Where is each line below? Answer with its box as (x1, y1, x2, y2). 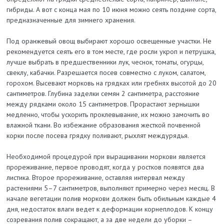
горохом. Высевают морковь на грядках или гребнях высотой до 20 (6, 78, 217, 88)
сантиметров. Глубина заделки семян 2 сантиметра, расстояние (6, 89, 200, 98)
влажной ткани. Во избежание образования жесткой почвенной (6, 120, 201, 130)
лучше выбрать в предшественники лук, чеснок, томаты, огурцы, (6, 57, 204, 67)
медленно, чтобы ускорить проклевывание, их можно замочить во (6, 110, 210, 119)
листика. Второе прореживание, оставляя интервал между (6, 173, 185, 182)
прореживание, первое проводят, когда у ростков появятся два (6, 162, 204, 172)
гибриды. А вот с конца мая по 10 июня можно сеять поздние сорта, (6, 5, 216, 14)
